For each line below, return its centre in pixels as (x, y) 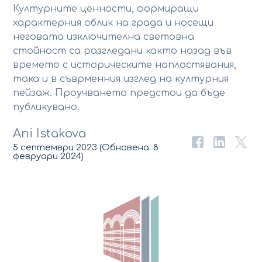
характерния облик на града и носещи (113, 23)
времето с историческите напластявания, (125, 65)
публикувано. (46, 107)
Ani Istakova (50, 134)
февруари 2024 (47, 156)
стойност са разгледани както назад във (123, 51)
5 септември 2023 (55, 147)
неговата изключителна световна (104, 37)
